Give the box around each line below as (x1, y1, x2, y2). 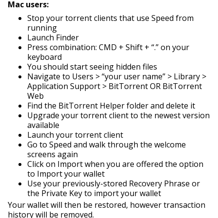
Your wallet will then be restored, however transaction (8, 199, 205, 210)
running (27, 22, 57, 33)
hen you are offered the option (91, 158, 203, 169)
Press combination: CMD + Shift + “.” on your (27, 41, 189, 53)
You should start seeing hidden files (27, 61, 157, 72)
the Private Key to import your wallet (27, 187, 161, 199)
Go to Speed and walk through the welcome (27, 139, 186, 150)
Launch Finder (27, 32, 79, 43)
